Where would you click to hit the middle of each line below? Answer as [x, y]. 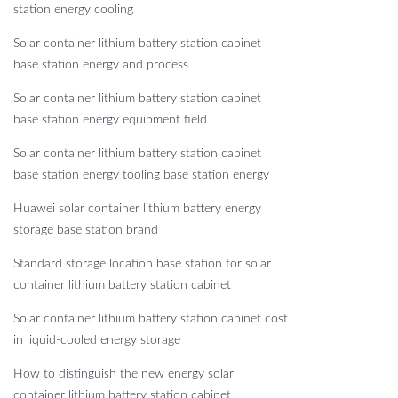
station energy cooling [73, 10]
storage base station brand [86, 231]
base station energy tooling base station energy [141, 175]
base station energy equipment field [110, 120]
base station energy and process [101, 65]
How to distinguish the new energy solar [123, 374]
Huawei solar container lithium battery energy [137, 209]
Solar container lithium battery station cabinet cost [151, 319]
